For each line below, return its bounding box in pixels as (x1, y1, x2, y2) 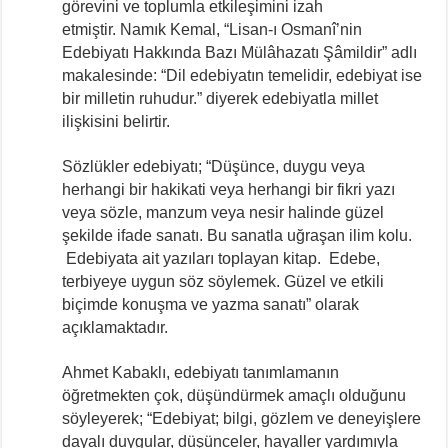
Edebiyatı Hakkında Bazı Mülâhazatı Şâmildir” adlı (62, 43, 418, 61)
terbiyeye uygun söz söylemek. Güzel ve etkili (62, 272, 385, 290)
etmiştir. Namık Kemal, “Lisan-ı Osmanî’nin (62, 20, 363, 38)
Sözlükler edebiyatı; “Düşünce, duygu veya (62, 157, 366, 175)
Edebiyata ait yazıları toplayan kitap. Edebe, (62, 249, 381, 267)
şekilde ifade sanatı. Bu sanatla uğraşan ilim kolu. (62, 226, 413, 244)
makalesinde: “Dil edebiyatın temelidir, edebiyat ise (62, 66, 423, 84)
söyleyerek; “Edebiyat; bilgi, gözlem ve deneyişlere (62, 409, 422, 427)
